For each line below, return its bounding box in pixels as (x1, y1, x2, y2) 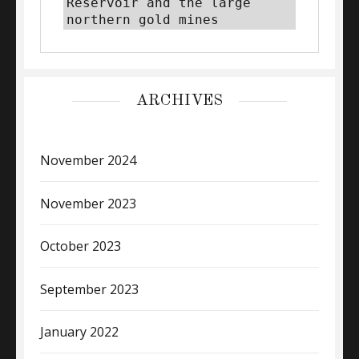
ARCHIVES (136, 93, 223, 109)
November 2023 (40, 194, 136, 212)
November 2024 (40, 151, 136, 169)
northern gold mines (67, 12, 219, 27)
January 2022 (40, 323, 119, 341)
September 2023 (40, 280, 139, 298)
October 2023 (40, 237, 121, 256)
